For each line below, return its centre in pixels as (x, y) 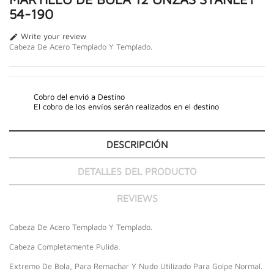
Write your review (52, 36)
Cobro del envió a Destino (79, 96)
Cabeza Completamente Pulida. (65, 246)
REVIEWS (137, 198)
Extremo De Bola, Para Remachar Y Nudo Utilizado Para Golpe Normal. (136, 266)
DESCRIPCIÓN (137, 144)
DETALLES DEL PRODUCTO (137, 171)
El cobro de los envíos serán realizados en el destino (126, 106)
